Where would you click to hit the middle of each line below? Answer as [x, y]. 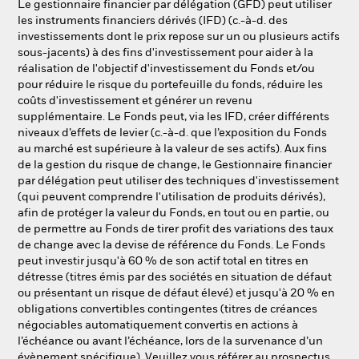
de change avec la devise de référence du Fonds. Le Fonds [171, 245]
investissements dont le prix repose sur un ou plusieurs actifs [179, 37]
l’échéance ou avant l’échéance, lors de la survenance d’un [170, 341]
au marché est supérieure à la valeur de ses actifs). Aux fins [172, 149]
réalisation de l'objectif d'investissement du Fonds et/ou [166, 69]
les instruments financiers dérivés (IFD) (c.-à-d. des [153, 21]
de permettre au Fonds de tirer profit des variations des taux [175, 229]
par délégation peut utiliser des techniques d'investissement [178, 181]
